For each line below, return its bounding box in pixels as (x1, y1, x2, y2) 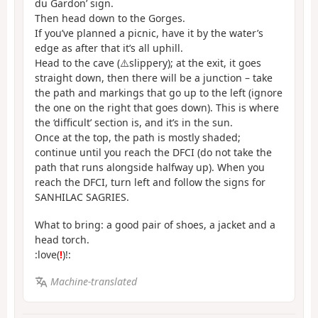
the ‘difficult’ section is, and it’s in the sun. (35, 116, 233, 130)
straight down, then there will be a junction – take (35, 71, 273, 85)
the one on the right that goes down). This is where (35, 101, 279, 115)
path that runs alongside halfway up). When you (35, 160, 265, 175)
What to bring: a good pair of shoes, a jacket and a (35, 217, 275, 231)
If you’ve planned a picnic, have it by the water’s (35, 26, 263, 40)
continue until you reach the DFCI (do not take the (35, 146, 272, 160)
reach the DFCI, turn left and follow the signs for (35, 175, 265, 190)
